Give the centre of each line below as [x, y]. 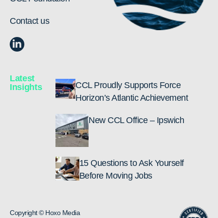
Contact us [29, 21]
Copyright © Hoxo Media [45, 213]
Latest [22, 78]
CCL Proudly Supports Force [128, 85]
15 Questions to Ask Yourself [131, 163]
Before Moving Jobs [116, 176]
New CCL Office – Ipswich [136, 120]
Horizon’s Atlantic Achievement [132, 98]
